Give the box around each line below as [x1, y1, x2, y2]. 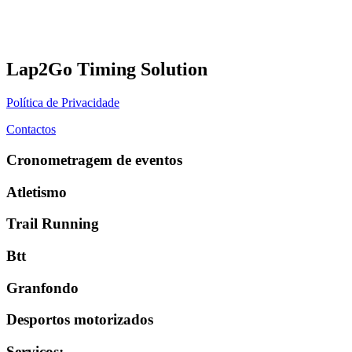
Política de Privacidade [6, 96, 119, 110]
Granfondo [6, 279, 79, 296]
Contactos [6, 123, 56, 137]
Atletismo [6, 183, 67, 200]
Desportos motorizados [6, 311, 153, 328]
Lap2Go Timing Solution [6, 59, 207, 80]
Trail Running [6, 215, 99, 233]
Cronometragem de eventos [6, 151, 182, 168]
